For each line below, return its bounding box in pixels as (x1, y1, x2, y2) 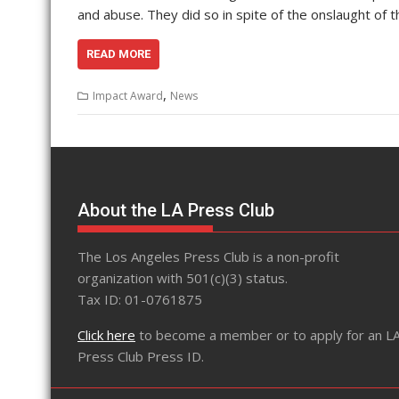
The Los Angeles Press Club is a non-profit (77, 248, 339, 266)
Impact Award (93, 87, 163, 103)
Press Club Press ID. (77, 347, 204, 366)
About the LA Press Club (77, 199, 274, 222)
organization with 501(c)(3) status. (77, 269, 288, 288)
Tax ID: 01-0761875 (77, 290, 202, 309)
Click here (77, 326, 135, 345)
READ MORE (86, 46, 151, 61)
